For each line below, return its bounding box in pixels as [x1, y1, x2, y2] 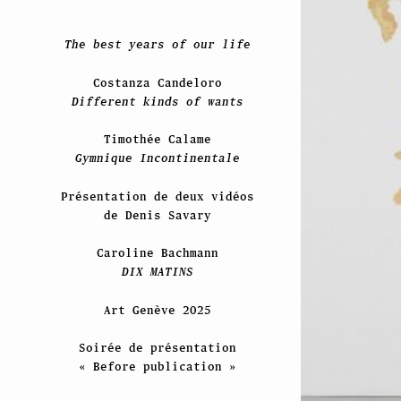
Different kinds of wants [71, 94, 243, 108]
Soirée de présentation [78, 341, 236, 355]
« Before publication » [78, 360, 236, 374]
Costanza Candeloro [92, 75, 222, 90]
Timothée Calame [103, 132, 211, 147]
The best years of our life [64, 38, 251, 52]
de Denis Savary [103, 208, 211, 222]
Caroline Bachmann [96, 246, 218, 260]
